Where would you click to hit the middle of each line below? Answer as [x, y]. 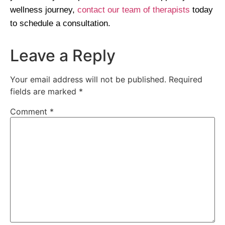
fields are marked [44, 92]
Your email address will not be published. [88, 80]
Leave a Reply [63, 56]
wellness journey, [44, 10]
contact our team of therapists [134, 10]
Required [186, 80]
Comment [30, 112]
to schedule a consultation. [60, 23]
